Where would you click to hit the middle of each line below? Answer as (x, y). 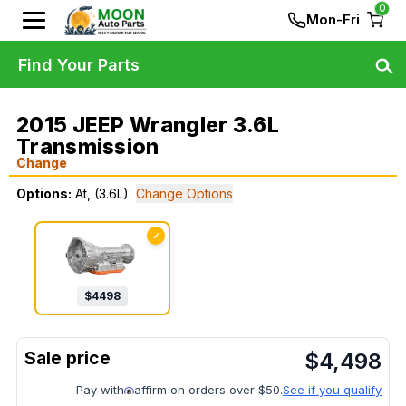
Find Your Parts (79, 64)
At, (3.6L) (102, 193)
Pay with (100, 390)
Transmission (88, 147)
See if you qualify (332, 390)
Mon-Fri (333, 19)
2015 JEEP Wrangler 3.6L (148, 125)
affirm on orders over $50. (208, 390)
